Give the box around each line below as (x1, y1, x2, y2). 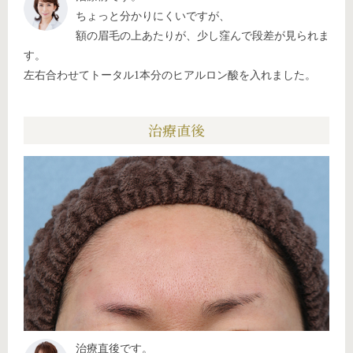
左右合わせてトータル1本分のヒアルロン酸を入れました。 (24, 69, 316, 81)
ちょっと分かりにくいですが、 (76, 9, 230, 22)
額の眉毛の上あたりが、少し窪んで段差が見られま (76, 29, 329, 42)
